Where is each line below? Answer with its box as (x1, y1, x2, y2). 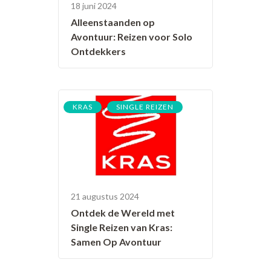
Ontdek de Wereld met (71, 207, 175, 219)
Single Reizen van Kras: (71, 221, 172, 233)
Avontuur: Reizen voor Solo (71, 30, 192, 42)
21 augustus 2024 (71, 191, 139, 202)
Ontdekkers (71, 45, 126, 57)
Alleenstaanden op (71, 16, 155, 28)
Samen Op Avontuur (71, 236, 162, 248)
